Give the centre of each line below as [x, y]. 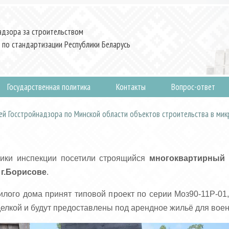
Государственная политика [49, 87]
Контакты [131, 87]
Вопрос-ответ [193, 87]
